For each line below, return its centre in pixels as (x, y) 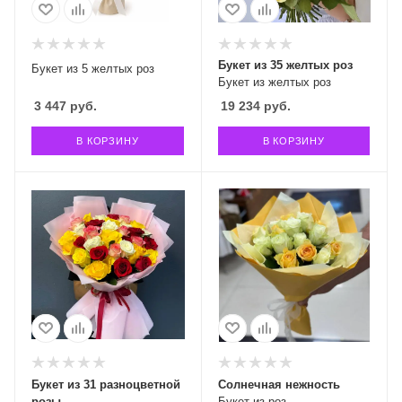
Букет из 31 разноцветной (106, 384)
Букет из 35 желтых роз (285, 65)
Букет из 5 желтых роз (93, 69)
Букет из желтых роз (274, 82)
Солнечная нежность (279, 384)
